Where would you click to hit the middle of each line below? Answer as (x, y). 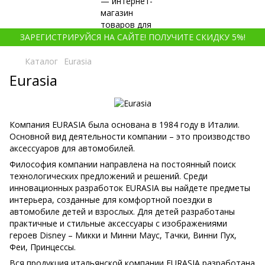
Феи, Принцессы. (43, 247)
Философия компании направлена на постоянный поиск (123, 164)
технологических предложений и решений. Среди (109, 176)
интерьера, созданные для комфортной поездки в (111, 200)
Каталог (41, 61)
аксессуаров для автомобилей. (72, 148)
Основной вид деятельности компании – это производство (130, 137)
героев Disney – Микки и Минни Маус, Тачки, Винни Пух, (123, 235)
